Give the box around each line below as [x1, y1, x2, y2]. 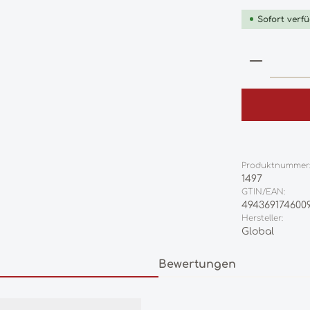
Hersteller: [241, 213, 284, 223]
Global [241, 226, 275, 237]
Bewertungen [158, 257, 236, 271]
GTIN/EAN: [241, 187, 286, 197]
